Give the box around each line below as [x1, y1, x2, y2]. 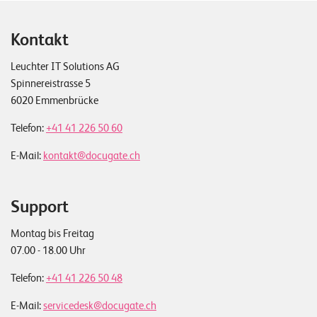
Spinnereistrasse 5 [11, 77, 91, 91]
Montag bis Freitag [11, 227, 94, 241]
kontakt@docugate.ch [43, 149, 140, 163]
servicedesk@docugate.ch [43, 299, 156, 313]
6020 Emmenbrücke [11, 94, 98, 108]
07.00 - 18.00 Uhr [11, 244, 86, 258]
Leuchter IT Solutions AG [11, 60, 120, 74]
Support [11, 197, 69, 217]
